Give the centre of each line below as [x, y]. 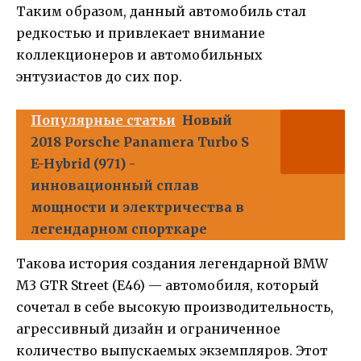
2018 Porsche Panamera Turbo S [140, 141]
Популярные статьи [103, 120]
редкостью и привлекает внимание [141, 33]
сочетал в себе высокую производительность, [175, 307]
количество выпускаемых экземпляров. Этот [172, 350]
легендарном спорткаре [119, 228]
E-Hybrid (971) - [83, 163]
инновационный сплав [115, 185]
